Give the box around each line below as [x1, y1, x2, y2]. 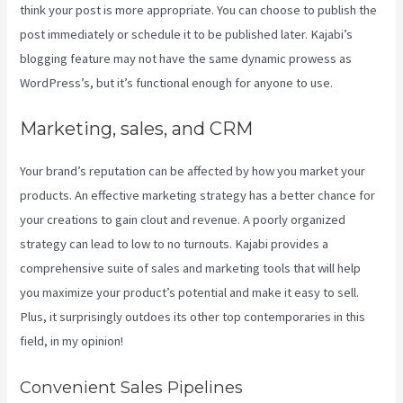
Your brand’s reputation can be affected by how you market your [20, 163, 366, 180]
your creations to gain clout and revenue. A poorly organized [20, 211, 346, 228]
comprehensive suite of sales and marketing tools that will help [20, 260, 362, 277]
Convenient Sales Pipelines [20, 376, 244, 398]
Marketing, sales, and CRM [20, 118, 254, 140]
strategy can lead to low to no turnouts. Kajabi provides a [20, 236, 329, 253]
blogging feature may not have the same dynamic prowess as [20, 50, 353, 67]
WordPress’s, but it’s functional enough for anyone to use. [20, 75, 334, 91]
